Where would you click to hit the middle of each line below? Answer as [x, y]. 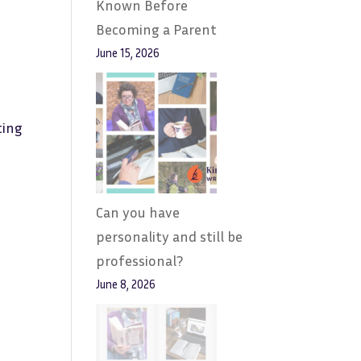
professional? [140, 260]
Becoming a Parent [157, 29]
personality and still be [170, 236]
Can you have [138, 212]
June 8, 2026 [126, 284]
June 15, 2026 [128, 53]
